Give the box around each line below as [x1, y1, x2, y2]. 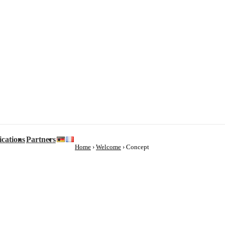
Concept [126, 143, 149, 151]
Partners [26, 135, 56, 144]
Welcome [96, 143, 121, 151]
